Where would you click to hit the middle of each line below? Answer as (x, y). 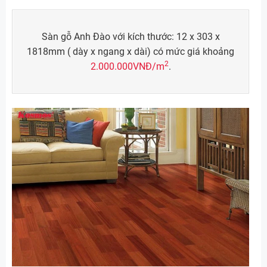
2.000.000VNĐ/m (127, 67)
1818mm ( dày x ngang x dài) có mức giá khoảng (131, 52)
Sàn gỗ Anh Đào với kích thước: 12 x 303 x (131, 37)
